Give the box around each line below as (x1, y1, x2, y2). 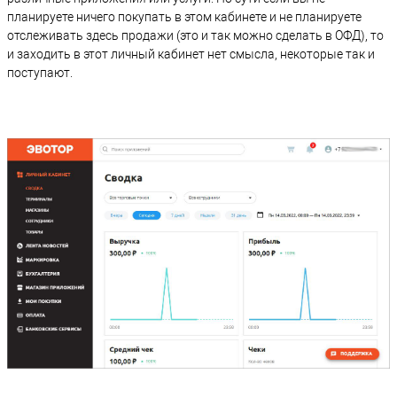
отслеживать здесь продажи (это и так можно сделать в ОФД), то (7, 28, 384, 43)
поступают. (7, 66, 73, 81)
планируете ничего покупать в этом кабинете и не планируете (7, 10, 362, 25)
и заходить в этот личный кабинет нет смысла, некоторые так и (7, 47, 375, 62)
